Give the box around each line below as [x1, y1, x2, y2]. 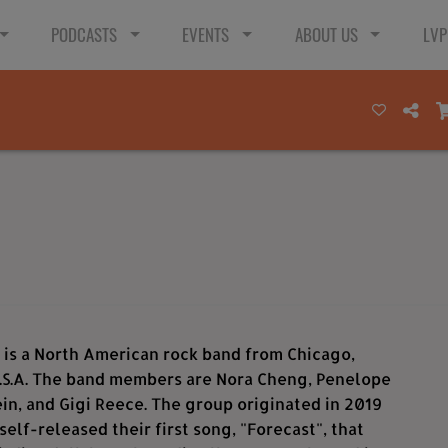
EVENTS [182, 22, 230, 47]
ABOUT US [294, 22, 358, 47]
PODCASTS [51, 22, 117, 47]
